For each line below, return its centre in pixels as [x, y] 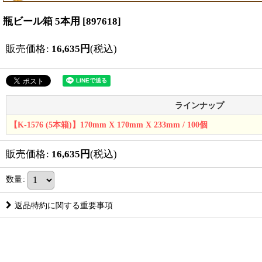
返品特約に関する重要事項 [64, 206]
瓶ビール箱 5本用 [42, 22]
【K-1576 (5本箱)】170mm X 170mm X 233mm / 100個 [108, 125]
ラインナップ [199, 106]
